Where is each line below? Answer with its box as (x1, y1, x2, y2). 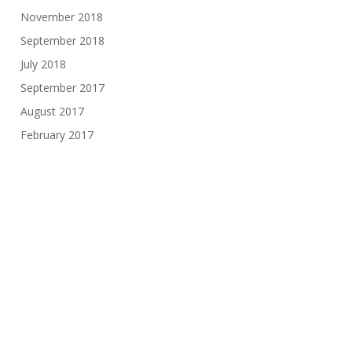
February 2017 (20, 127, 93, 143)
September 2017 (20, 80, 104, 96)
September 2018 (20, 33, 104, 49)
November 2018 (20, 9, 103, 25)
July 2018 (20, 57, 66, 72)
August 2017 (20, 104, 84, 119)
